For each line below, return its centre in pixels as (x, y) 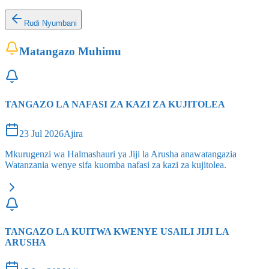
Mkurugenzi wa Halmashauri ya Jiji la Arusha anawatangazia (121, 154)
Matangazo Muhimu (70, 51)
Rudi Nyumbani (50, 23)
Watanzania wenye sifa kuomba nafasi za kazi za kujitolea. (116, 165)
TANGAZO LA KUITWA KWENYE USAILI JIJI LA (117, 232)
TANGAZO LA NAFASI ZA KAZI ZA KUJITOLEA (115, 104)
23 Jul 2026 (41, 133)
